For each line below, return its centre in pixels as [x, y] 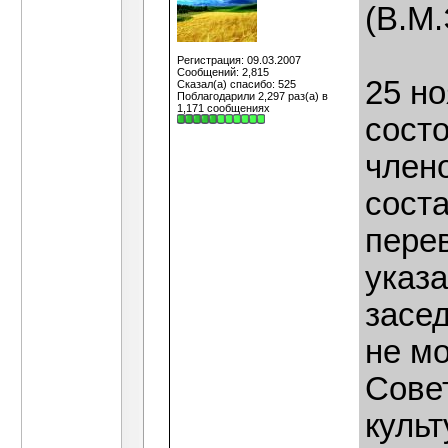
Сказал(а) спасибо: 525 [236, 84]
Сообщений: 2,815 [223, 72]
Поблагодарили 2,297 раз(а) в [252, 96]
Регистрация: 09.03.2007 [239, 60]
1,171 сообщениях [223, 108]
